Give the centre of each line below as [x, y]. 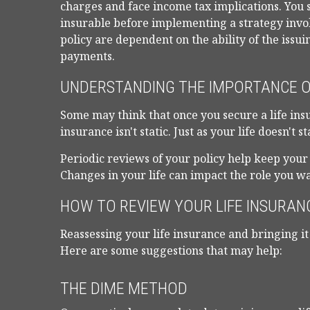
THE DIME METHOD [124, 289]
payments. [88, 56]
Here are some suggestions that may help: [171, 250]
